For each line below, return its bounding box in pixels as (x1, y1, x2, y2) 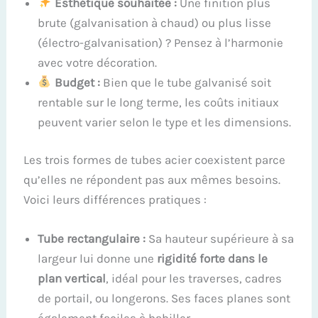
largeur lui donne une (38, 251, 158, 266)
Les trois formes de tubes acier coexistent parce (23, 153, 286, 168)
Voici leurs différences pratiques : (23, 192, 207, 207)
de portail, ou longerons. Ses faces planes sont (38, 291, 291, 306)
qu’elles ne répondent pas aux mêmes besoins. (23, 172, 281, 187)
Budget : (54, 75, 100, 89)
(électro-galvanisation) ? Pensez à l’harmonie (38, 35, 284, 50)
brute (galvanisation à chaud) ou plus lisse (38, 15, 272, 30)
